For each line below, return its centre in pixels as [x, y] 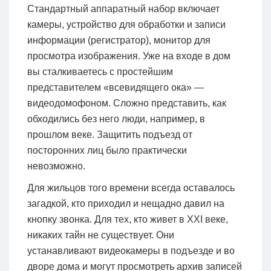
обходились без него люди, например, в [116, 119]
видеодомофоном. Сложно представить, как [127, 103]
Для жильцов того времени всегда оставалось [131, 188]
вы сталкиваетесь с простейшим [100, 71]
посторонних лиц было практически [107, 150]
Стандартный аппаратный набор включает [123, 8]
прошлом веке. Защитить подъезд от [110, 134]
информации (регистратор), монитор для [119, 40]
